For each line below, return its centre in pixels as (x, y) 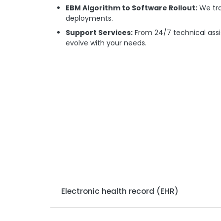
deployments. (89, 18)
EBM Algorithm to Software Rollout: (131, 8)
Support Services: (99, 33)
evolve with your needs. (107, 43)
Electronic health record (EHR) (120, 191)
